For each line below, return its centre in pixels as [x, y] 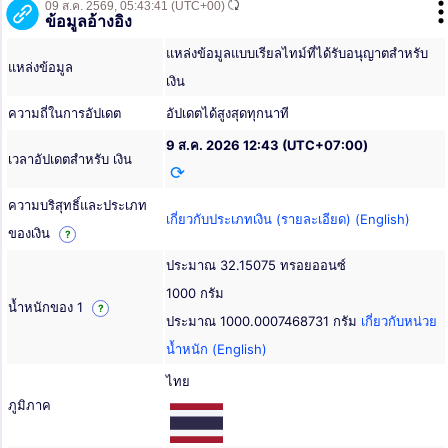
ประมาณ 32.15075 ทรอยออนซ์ [256, 265]
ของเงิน [31, 233]
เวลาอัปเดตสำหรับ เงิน [70, 159]
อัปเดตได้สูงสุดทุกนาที [227, 113]
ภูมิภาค [29, 405]
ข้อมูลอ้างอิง [88, 22]
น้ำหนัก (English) [216, 349]
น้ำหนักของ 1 [47, 307]
